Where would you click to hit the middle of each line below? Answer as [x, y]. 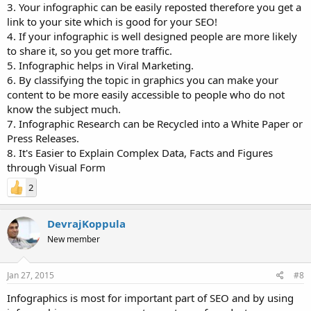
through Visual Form [56, 167]
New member [74, 239]
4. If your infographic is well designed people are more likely [152, 36]
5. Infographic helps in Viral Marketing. [100, 65]
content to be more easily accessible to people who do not [146, 94]
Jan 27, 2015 [31, 275]
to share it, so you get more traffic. [90, 51]
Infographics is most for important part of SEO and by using [150, 297]
